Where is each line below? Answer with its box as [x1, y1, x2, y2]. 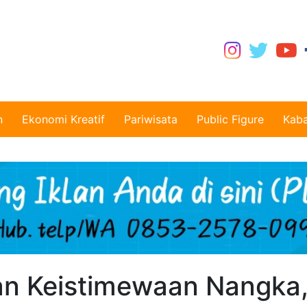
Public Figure [197, 112, 264, 126]
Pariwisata [124, 112, 177, 126]
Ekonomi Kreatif [22, 112, 105, 126]
